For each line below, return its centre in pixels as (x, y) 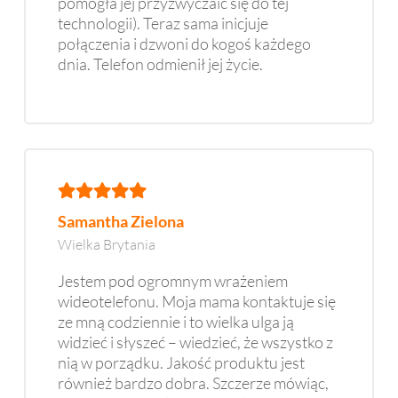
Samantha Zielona (121, 221)
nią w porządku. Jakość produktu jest (181, 362)
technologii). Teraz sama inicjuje (163, 24)
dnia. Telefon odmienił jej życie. (160, 64)
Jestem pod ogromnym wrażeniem (173, 280)
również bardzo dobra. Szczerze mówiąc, (193, 382)
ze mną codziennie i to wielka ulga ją (176, 321)
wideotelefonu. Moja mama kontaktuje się (197, 301)
